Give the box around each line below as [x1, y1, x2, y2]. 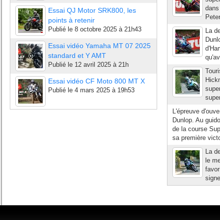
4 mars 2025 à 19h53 [75, 86, 135, 94]
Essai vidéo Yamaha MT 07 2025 [48, 42, 151, 50]
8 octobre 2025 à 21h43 [75, 26, 141, 33]
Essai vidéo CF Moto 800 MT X [48, 77, 145, 85]
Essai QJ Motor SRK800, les [48, 6, 136, 14]
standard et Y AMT [48, 52, 106, 59]
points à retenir [48, 16, 95, 24]
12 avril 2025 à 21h [75, 61, 129, 68]
